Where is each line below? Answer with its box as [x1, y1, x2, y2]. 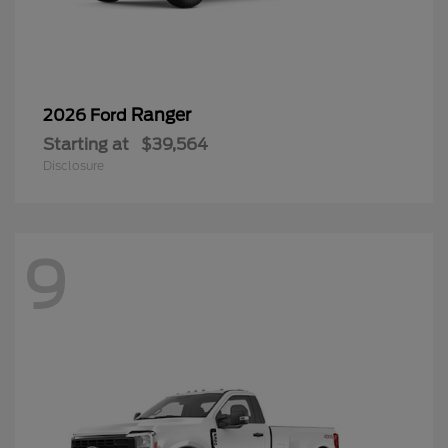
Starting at [43, 135, 129, 155]
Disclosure [43, 158, 104, 174]
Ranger [131, 105, 191, 126]
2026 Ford [43, 106, 131, 126]
